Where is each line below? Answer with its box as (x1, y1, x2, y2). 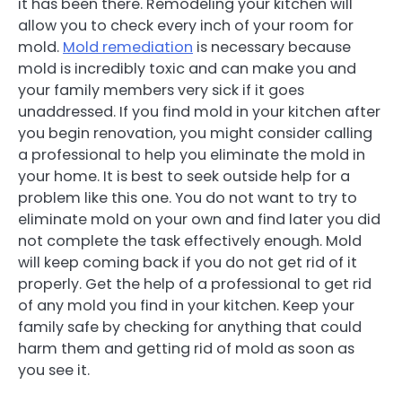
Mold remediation (63, 37, 193, 58)
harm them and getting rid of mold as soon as (18, 338, 354, 360)
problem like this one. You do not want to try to (18, 188, 357, 209)
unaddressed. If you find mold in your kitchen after (18, 101, 380, 123)
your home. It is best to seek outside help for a (18, 166, 350, 188)
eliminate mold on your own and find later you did (18, 209, 380, 231)
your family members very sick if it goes (18, 80, 304, 101)
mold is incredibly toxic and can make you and (18, 58, 356, 80)
